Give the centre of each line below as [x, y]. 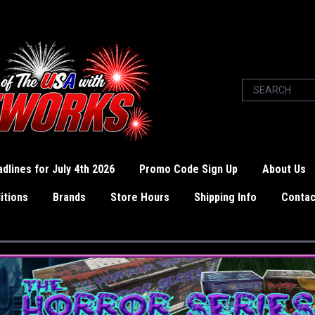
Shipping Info [225, 197]
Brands [69, 197]
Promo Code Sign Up [188, 169]
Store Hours [140, 197]
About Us [284, 169]
